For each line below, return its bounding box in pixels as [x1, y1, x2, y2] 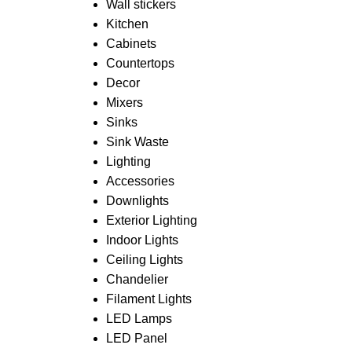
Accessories [105, 174, 174, 188]
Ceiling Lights [105, 253, 183, 266]
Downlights [105, 194, 169, 207]
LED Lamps [105, 312, 172, 325]
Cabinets [105, 37, 156, 50]
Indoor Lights [105, 233, 178, 247]
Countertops [105, 57, 174, 70]
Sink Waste [105, 135, 169, 148]
